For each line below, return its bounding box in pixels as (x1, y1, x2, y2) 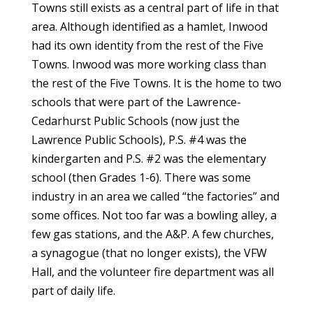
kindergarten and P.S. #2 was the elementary (31, 151, 266, 166)
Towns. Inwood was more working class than (31, 57, 266, 72)
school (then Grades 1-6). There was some (31, 170, 251, 185)
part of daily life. (31, 283, 115, 298)
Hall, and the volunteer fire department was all (31, 264, 274, 279)
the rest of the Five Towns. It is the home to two (31, 75, 282, 91)
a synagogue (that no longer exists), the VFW (31, 245, 267, 261)
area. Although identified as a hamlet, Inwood (31, 19, 268, 34)
